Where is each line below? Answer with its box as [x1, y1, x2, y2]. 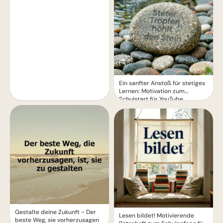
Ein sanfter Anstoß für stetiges [119, 79, 205, 87]
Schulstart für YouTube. [119, 95, 185, 103]
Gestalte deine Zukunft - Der [15, 208, 96, 216]
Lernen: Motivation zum [119, 87, 185, 95]
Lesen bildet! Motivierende [119, 212, 194, 220]
